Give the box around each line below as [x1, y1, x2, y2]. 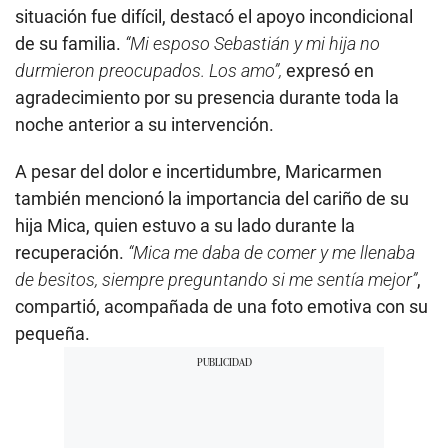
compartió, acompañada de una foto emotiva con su [15, 296, 428, 318]
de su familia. [15, 33, 125, 55]
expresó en [282, 60, 374, 82]
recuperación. [15, 242, 128, 264]
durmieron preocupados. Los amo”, [15, 60, 282, 82]
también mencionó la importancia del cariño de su [15, 188, 409, 210]
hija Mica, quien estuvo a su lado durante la [15, 215, 355, 237]
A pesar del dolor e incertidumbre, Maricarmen [15, 161, 382, 183]
